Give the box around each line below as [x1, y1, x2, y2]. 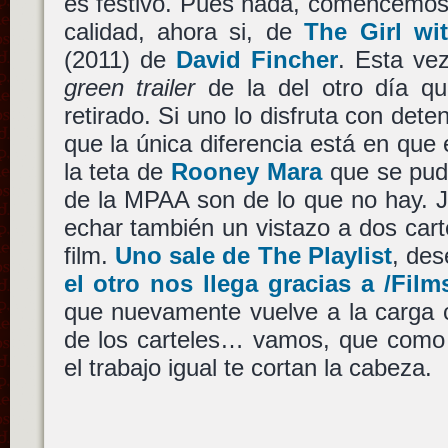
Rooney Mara [171, 158, 322, 186]
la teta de [63, 158, 172, 186]
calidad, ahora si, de [63, 18, 305, 46]
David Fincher [175, 46, 338, 74]
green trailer [63, 74, 196, 102]
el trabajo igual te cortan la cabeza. [63, 354, 432, 382]
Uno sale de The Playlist [114, 242, 392, 270]
